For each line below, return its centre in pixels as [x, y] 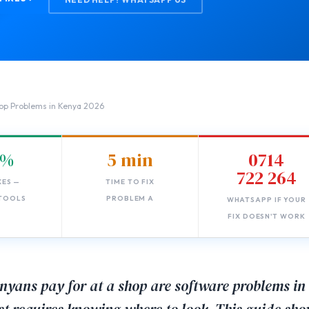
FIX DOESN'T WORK [267, 217]
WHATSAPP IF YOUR [267, 200]
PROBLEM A [130, 199]
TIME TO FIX [130, 182]
